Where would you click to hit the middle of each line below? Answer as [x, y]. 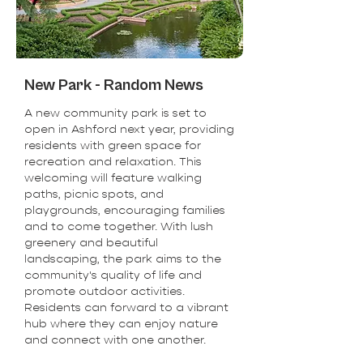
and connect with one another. [115, 340]
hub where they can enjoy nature [121, 323]
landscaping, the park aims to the [123, 258]
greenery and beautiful [91, 242]
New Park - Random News [114, 85]
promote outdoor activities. [105, 291]
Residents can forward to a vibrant [126, 307]
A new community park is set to [115, 113]
